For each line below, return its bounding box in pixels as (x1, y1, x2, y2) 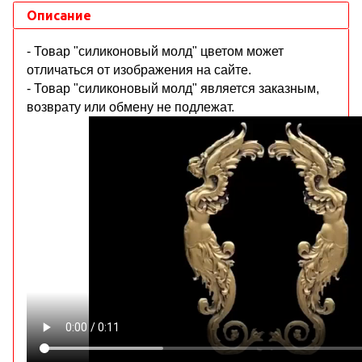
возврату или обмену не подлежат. (27, 100, 234, 115)
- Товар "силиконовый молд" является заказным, (27, 82, 319, 96)
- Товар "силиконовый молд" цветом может (27, 44, 284, 59)
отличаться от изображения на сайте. (27, 63, 251, 78)
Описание (27, 8, 91, 23)
